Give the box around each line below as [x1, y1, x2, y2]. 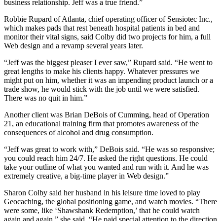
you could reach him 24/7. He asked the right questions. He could [4, 154, 208, 163]
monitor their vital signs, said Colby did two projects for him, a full [4, 33, 211, 41]
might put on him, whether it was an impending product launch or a [4, 76, 213, 85]
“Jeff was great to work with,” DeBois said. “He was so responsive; [4, 145, 215, 154]
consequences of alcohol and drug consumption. [4, 128, 153, 137]
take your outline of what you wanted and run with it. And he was [4, 163, 209, 172]
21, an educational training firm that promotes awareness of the [4, 119, 199, 128]
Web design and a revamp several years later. [4, 41, 143, 50]
